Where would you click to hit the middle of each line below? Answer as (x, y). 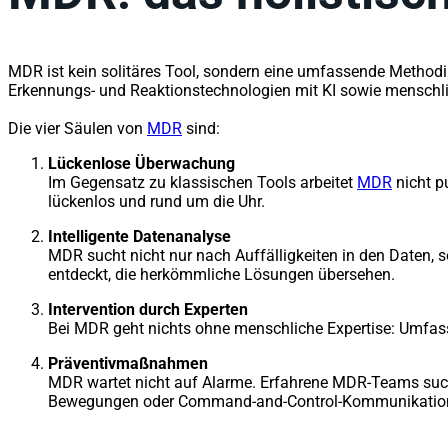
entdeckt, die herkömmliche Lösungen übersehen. (221, 274)
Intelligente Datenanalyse (139, 236)
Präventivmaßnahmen (128, 363)
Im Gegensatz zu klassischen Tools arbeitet (202, 182)
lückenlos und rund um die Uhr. (156, 201)
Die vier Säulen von (77, 128)
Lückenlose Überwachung (141, 163)
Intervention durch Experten (148, 309)
